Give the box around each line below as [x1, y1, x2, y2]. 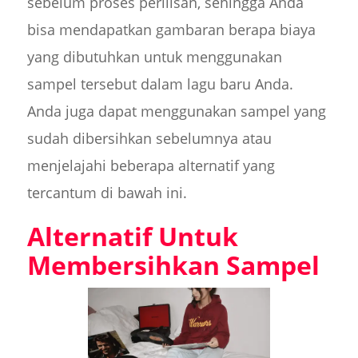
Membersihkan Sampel [26, 247, 320, 282]
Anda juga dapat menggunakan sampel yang [26, 101, 326, 121]
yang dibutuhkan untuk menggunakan [26, 46, 282, 66]
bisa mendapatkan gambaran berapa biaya [26, 19, 316, 39]
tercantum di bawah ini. [26, 182, 187, 202]
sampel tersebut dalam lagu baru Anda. [26, 74, 293, 93]
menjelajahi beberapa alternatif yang [26, 155, 275, 175]
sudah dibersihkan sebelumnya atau [26, 128, 272, 148]
